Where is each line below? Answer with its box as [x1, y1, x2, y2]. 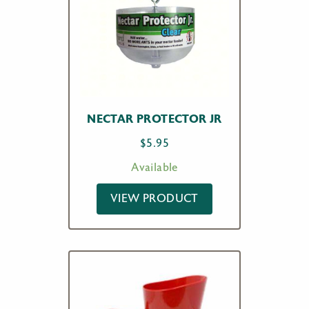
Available [131, 161, 178, 174]
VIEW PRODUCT [110, 192, 199, 205]
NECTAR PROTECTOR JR [87, 112, 222, 126]
